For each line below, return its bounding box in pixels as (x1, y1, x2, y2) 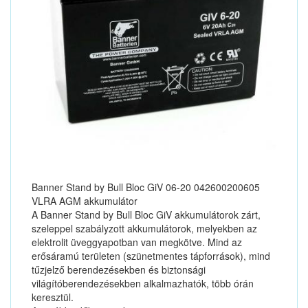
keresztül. (32, 290, 74, 304)
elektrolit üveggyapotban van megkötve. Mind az (32, 235, 242, 249)
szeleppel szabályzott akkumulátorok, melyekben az (32, 221, 257, 235)
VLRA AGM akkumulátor (32, 194, 137, 208)
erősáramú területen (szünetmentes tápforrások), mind (32, 249, 270, 263)
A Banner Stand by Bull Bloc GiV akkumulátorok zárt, (32, 208, 261, 221)
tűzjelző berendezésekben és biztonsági (32, 263, 206, 276)
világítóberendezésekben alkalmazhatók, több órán (32, 276, 254, 290)
